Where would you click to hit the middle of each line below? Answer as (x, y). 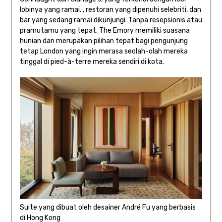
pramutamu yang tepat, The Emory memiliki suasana (105, 31)
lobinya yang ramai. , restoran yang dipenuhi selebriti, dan (110, 10)
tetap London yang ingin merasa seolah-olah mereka (104, 52)
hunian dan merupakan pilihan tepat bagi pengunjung (104, 41)
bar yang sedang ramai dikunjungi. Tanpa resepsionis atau (111, 20)
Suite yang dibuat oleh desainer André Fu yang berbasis (108, 207)
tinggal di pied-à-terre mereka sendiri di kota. (92, 62)
